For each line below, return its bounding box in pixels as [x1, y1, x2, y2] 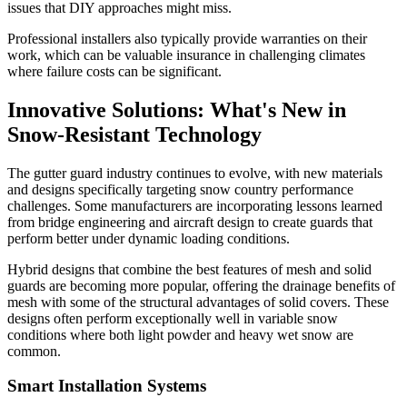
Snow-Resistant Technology [7, 122, 262, 146]
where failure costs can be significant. [7, 63, 222, 79]
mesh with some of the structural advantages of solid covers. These [7, 293, 389, 310]
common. [7, 342, 61, 359]
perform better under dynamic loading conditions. [7, 230, 290, 246]
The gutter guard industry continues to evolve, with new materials [7, 164, 382, 181]
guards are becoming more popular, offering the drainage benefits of [7, 277, 395, 293]
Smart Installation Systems [7, 376, 206, 396]
